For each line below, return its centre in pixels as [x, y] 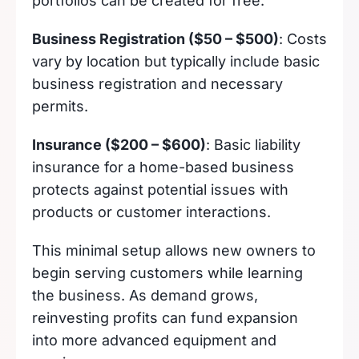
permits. [60, 106]
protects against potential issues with [160, 190]
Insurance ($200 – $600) [119, 145]
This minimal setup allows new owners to [174, 250]
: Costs [303, 39]
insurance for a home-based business [163, 167]
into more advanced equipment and [154, 340]
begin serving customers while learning [167, 273]
